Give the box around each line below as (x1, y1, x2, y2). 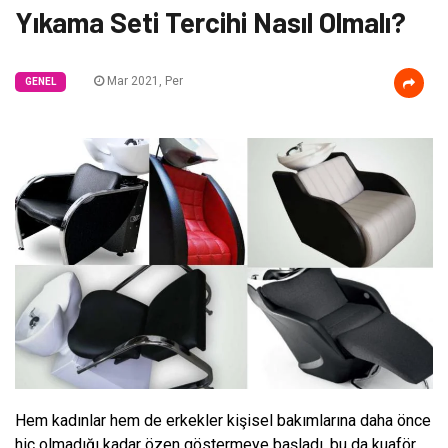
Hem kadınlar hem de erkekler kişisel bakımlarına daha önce (15, 410, 431, 430)
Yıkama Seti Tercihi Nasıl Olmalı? (15, 5, 406, 39)
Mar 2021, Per (104, 74, 183, 88)
